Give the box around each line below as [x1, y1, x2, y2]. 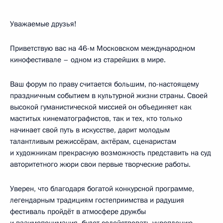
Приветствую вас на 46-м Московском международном [10, 43, 195, 53]
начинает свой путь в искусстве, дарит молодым [10, 125, 170, 135]
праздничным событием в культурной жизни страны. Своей [10, 91, 208, 101]
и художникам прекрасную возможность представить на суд [10, 148, 211, 158]
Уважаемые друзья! [10, 19, 77, 29]
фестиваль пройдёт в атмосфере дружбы [10, 207, 146, 217]
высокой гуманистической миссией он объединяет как [10, 102, 192, 112]
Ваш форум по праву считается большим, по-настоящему [10, 79, 199, 89]
